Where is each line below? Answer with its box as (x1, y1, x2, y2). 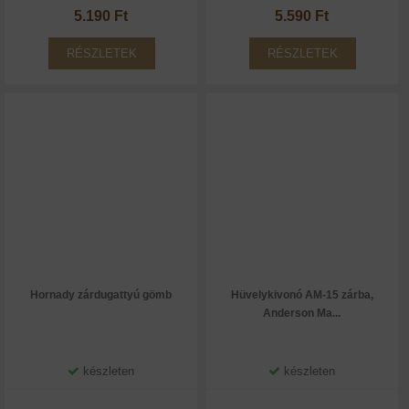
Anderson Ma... (263, 307, 341, 320)
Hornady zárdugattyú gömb (29, 288, 172, 301)
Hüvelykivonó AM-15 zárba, (230, 288, 373, 301)
